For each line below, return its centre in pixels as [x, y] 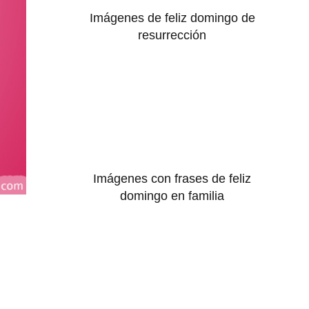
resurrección [172, 35]
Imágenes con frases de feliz [172, 179]
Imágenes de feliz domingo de [172, 18]
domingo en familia [172, 196]
